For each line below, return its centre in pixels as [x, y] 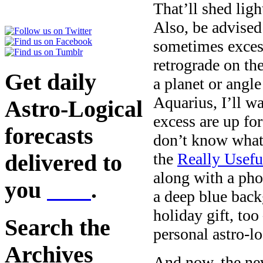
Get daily [50, 82]
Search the [58, 228]
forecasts [49, 136]
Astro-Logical [74, 109]
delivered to [63, 163]
